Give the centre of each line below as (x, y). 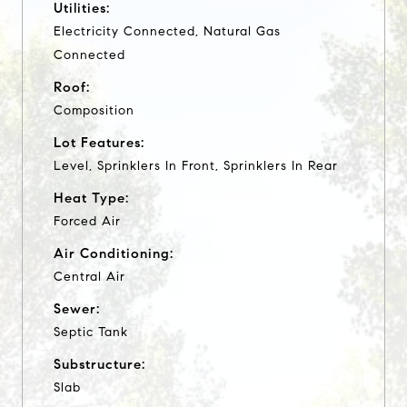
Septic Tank (91, 332)
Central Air (89, 276)
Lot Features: (99, 142)
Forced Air (87, 221)
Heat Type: (91, 198)
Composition (94, 110)
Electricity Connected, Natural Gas (167, 31)
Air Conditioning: (114, 253)
